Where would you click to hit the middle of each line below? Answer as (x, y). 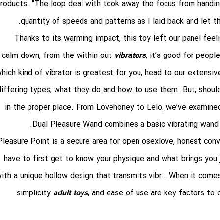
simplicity (35, 193)
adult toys (70, 193)
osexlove (158, 142)
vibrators (130, 56)
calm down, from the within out (58, 56)
